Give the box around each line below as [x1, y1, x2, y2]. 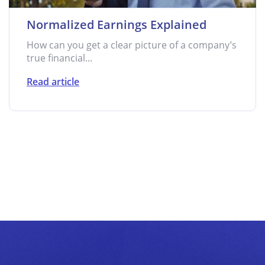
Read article [27, 75, 79, 88]
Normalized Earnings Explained [27, 17, 206, 33]
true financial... [27, 51, 92, 64]
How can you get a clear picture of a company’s [27, 38, 237, 51]
